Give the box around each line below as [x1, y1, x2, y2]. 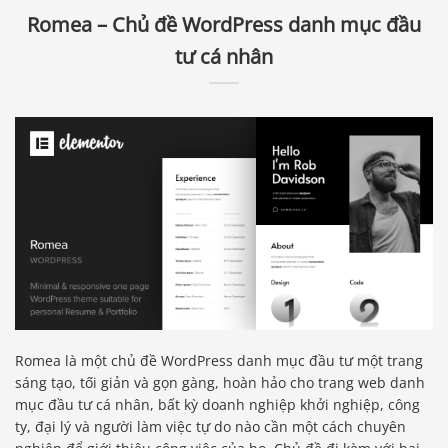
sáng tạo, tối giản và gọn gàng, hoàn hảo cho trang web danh [15, 372, 425, 392]
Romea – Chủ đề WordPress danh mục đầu [27, 10, 421, 38]
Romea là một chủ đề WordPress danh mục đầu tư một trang [15, 350, 423, 370]
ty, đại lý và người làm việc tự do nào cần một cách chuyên [15, 416, 406, 436]
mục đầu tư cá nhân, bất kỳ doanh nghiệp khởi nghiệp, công [15, 394, 420, 414]
